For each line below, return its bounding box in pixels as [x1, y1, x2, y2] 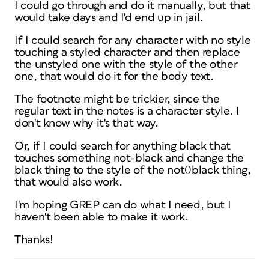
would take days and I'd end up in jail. [14, 12, 203, 23]
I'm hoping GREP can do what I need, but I [14, 199, 231, 211]
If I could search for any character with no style [14, 35, 251, 46]
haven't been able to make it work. [14, 211, 189, 223]
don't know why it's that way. [14, 118, 159, 129]
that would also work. [14, 177, 122, 188]
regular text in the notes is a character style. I [14, 106, 240, 117]
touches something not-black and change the [14, 153, 244, 164]
